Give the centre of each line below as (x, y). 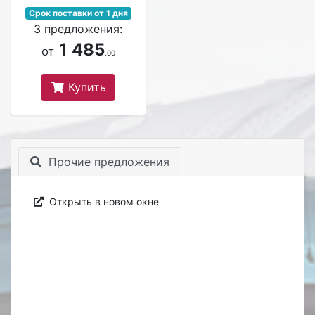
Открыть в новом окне (102, 201)
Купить (86, 87)
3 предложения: (78, 29)
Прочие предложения (107, 162)
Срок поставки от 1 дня (78, 13)
